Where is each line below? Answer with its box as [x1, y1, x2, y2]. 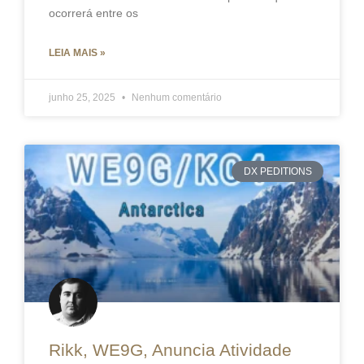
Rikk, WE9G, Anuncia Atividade [49, 340, 292, 360]
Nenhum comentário [129, 92, 222, 104]
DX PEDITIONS [243, 166, 312, 178]
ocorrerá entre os [49, 6, 138, 20]
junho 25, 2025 [49, 92, 118, 104]
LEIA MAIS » [49, 47, 106, 59]
